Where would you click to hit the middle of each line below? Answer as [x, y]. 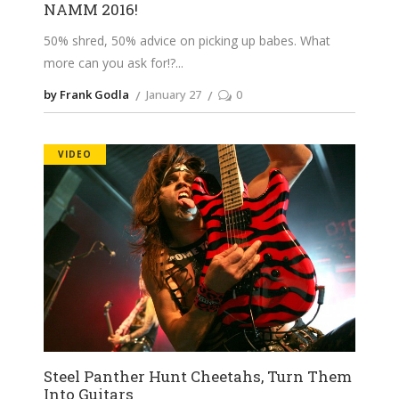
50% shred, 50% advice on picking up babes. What [187, 40]
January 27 [174, 94]
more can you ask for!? [110, 62]
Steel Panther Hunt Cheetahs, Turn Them [198, 377]
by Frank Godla [86, 94]
